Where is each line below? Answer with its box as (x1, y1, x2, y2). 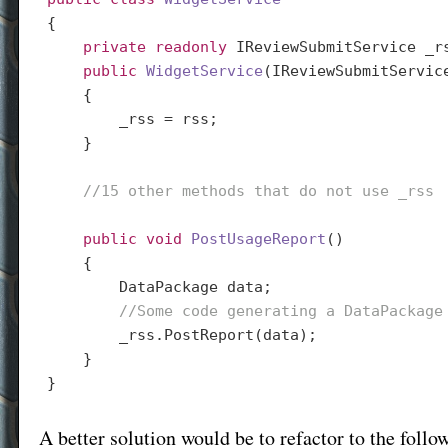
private (82, 37, 146, 56)
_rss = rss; (46, 109, 218, 128)
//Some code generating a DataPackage (118, 301, 443, 320)
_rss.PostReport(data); (46, 325, 317, 344)
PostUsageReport (190, 229, 326, 248)
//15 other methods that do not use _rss (82, 181, 434, 200)
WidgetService (145, 61, 263, 80)
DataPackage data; (46, 277, 272, 296)
